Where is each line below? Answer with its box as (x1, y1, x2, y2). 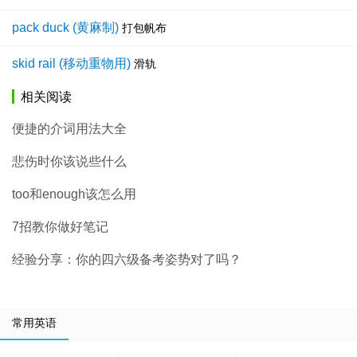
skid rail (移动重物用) (12, 57, 131, 71)
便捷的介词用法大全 (12, 122, 127, 136)
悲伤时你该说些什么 (12, 155, 127, 169)
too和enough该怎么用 (12, 187, 136, 202)
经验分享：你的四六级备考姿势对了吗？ (12, 253, 241, 267)
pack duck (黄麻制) (12, 21, 119, 35)
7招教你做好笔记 (12, 220, 108, 234)
